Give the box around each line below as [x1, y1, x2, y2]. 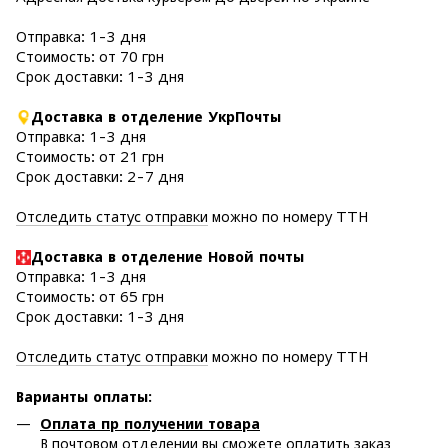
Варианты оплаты [16, 387, 148, 405]
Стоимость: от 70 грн [16, 47, 164, 65]
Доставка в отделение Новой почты [31, 247, 304, 265]
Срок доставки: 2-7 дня [16, 167, 184, 185]
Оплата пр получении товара [40, 414, 260, 432]
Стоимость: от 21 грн [16, 147, 164, 165]
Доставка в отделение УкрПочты [31, 107, 281, 125]
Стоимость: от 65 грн [16, 287, 164, 305]
